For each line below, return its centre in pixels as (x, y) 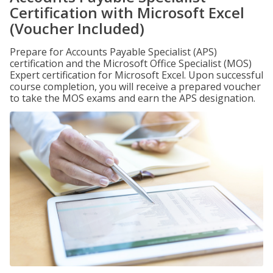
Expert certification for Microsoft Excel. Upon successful (136, 75)
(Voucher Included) (77, 28)
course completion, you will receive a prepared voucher (135, 87)
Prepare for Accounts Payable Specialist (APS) (113, 52)
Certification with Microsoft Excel (127, 12)
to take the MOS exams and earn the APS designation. (133, 98)
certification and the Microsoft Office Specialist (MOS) (131, 63)
